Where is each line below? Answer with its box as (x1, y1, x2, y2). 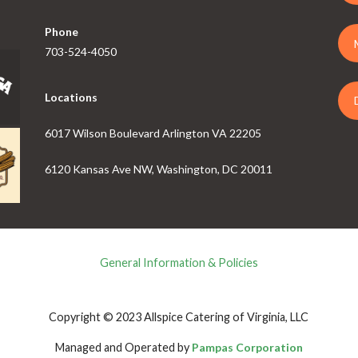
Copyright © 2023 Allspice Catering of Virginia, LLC (49, 310, 309, 324)
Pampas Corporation (191, 340, 303, 355)
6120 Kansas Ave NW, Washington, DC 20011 (44, 161, 272, 176)
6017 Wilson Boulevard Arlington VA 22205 (44, 125, 261, 140)
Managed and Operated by (54, 340, 192, 355)
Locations (44, 89, 97, 104)
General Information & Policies (99, 256, 258, 270)
